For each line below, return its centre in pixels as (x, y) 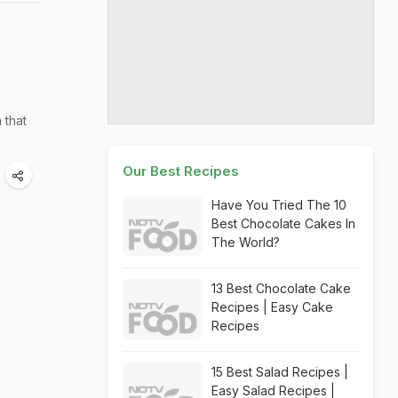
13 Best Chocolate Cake (281, 288)
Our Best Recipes (181, 171)
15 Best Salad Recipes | (280, 372)
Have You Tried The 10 (279, 205)
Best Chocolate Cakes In (283, 223)
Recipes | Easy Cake (272, 307)
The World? (246, 242)
